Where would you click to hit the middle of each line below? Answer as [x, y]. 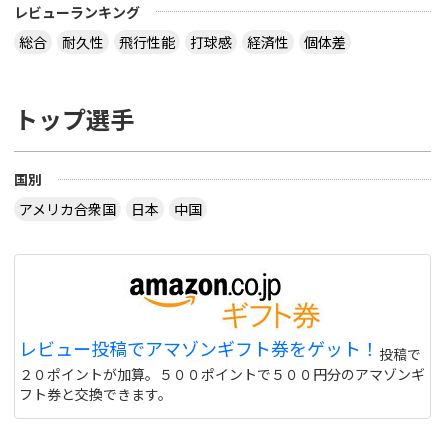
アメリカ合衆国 [68, 209]
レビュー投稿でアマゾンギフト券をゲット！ [199, 348]
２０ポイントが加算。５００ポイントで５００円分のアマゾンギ [222, 374]
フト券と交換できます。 [96, 394]
